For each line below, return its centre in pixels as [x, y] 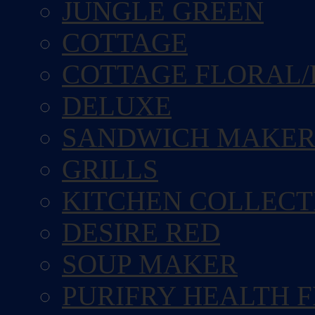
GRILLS [110, 169]
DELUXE [117, 106]
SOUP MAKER [150, 264]
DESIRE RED [141, 232]
